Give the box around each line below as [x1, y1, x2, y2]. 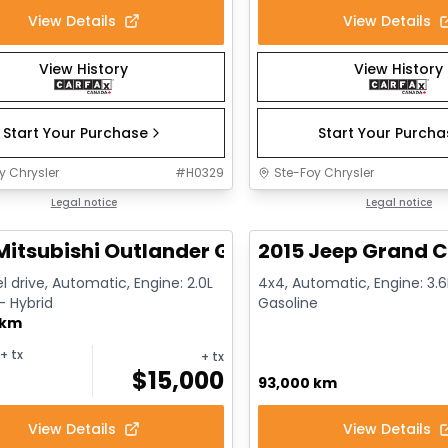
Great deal [269, 194, 342, 212]
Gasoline [258, 292, 319, 313]
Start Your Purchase [3, 122, 149, 143]
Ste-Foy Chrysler [274, 163, 375, 181]
